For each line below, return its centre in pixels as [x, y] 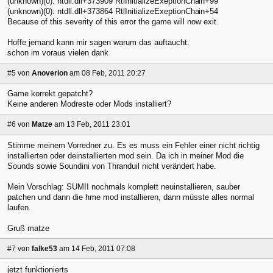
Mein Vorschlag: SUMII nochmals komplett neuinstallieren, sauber [124, 186]
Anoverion [50, 73]
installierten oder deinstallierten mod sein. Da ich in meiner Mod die [126, 155]
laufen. [19, 207]
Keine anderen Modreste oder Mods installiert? [89, 104]
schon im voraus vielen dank [58, 52]
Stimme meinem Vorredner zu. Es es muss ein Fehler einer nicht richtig [133, 145]
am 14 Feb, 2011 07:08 [97, 248]
